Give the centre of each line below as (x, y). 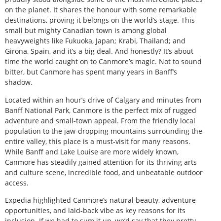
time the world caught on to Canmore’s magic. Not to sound (103, 62)
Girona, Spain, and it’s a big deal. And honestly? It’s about (99, 51)
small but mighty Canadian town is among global (86, 31)
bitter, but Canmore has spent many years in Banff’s (91, 72)
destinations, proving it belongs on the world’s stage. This (100, 20)
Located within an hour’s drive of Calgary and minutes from (103, 100)
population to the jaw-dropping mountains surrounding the (104, 131)
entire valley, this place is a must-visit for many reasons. (98, 141)
